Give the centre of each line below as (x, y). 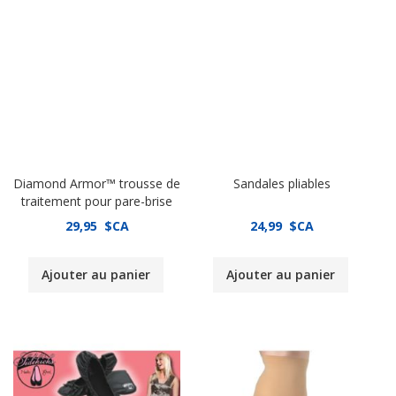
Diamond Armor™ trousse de (97, 183)
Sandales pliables (282, 183)
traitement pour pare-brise (97, 201)
